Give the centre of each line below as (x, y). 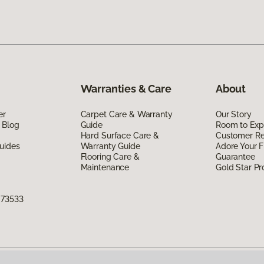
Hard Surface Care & (120, 135)
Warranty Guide (110, 146)
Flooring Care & (110, 156)
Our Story (233, 114)
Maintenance (105, 167)
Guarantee (235, 156)
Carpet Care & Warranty (126, 114)
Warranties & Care (126, 88)
